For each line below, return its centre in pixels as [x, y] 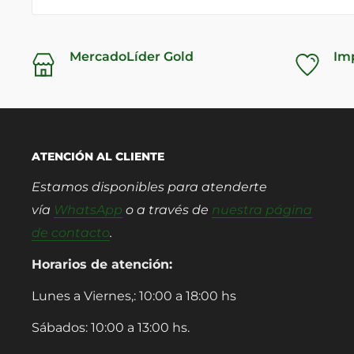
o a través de [167, 209]
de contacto [71, 232]
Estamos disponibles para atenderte [149, 186]
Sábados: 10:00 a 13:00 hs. [111, 328]
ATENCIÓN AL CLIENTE [98, 156]
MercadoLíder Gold [132, 56]
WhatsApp [88, 209]
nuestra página [262, 209]
